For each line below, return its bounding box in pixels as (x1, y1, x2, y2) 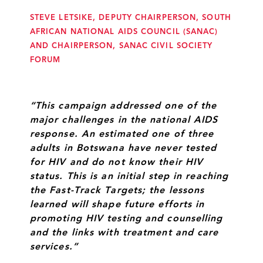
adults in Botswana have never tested (29, 144, 217, 153)
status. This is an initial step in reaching (29, 172, 229, 181)
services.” (29, 242, 78, 252)
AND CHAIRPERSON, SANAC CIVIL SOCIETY (29, 42, 213, 50)
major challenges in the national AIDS (29, 116, 218, 125)
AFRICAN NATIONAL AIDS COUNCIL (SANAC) (29, 28, 218, 36)
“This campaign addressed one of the (29, 102, 217, 111)
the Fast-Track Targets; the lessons (29, 186, 205, 195)
